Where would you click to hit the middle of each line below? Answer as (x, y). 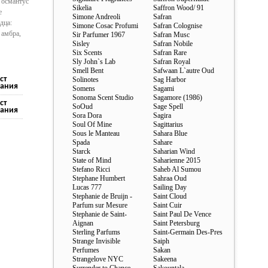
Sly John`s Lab (94, 62)
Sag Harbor (170, 80)
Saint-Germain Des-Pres (188, 232)
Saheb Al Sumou (177, 169)
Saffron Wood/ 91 (179, 8)
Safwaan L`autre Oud (184, 71)
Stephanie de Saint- (100, 214)
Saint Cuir (167, 205)
